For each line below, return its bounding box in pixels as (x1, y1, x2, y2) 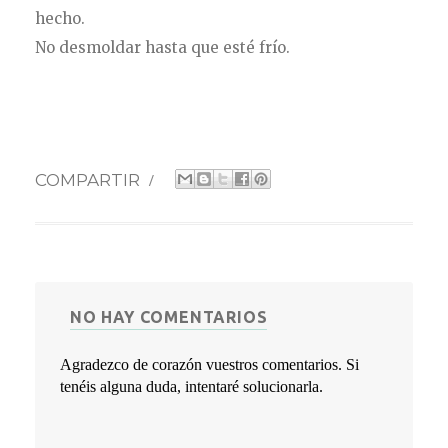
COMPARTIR (35, 170, 144, 191)
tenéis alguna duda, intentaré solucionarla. (60, 378, 323, 396)
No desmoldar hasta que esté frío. (35, 38, 291, 58)
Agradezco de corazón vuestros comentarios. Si (60, 356, 359, 374)
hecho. (35, 9, 85, 29)
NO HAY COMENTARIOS (70, 308, 268, 327)
